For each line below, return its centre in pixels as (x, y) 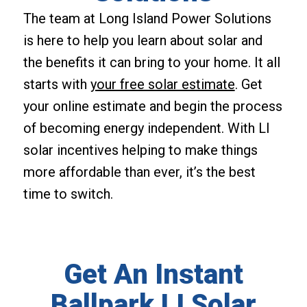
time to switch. (68, 194)
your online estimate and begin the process (152, 106)
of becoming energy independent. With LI (146, 128)
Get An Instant (153, 274)
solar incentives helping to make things (140, 150)
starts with (57, 84)
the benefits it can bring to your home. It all (151, 62)
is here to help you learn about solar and (143, 40)
